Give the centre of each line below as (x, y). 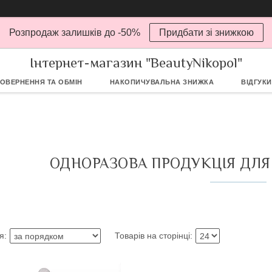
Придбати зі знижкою (206, 32)
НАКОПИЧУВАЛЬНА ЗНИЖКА (162, 82)
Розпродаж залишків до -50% (74, 32)
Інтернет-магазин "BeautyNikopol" (136, 62)
